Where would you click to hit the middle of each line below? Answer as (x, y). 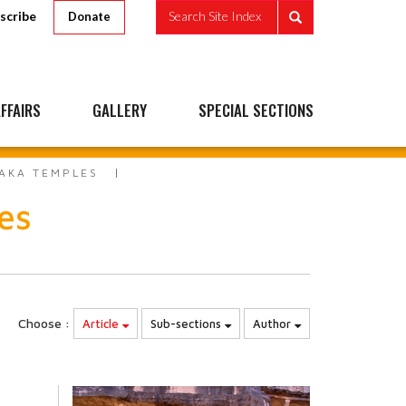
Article (102, 324)
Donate (89, 16)
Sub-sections (188, 324)
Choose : (44, 323)
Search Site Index (215, 16)
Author (274, 324)
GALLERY (120, 110)
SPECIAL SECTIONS (256, 110)
